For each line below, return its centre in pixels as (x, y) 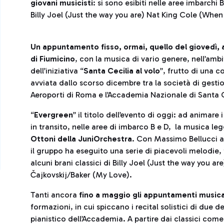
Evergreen (53, 115)
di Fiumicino (53, 59)
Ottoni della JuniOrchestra (81, 139)
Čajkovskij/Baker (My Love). (81, 175)
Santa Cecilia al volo (122, 71)
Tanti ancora (55, 195)
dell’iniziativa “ (57, 71)
